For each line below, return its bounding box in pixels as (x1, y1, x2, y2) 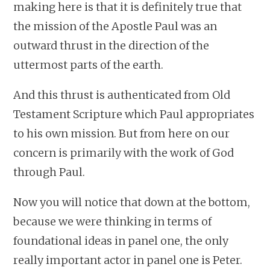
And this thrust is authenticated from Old (13, 87, 231, 102)
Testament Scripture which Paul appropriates (13, 107, 255, 121)
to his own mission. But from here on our (13, 126, 230, 140)
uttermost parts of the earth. (13, 57, 164, 72)
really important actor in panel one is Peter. (13, 253, 243, 267)
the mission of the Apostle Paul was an (13, 19, 218, 33)
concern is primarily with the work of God (13, 145, 234, 160)
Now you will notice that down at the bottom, (13, 195, 251, 209)
